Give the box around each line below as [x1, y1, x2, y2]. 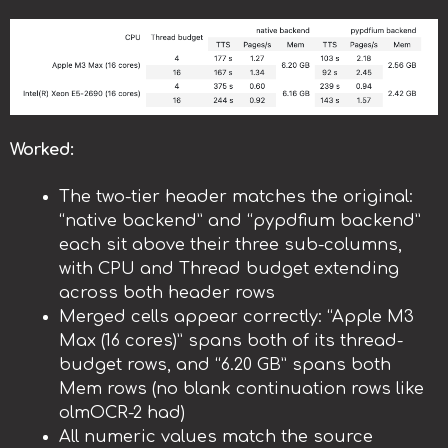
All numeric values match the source [59, 427, 374, 446]
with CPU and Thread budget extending [59, 259, 400, 278]
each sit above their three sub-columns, [59, 235, 403, 254]
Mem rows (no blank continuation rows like [59, 379, 425, 398]
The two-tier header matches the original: [59, 187, 414, 206]
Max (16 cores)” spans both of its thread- [59, 331, 404, 350]
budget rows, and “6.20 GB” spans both [59, 355, 392, 374]
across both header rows [59, 283, 276, 302]
